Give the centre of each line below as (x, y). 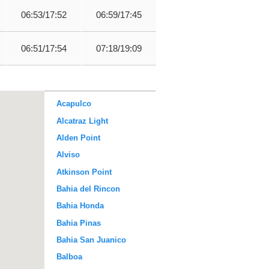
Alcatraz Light (82, 121)
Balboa (69, 257)
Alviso (68, 155)
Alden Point (78, 138)
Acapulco (74, 104)
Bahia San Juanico (91, 240)
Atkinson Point (84, 172)
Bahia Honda (80, 206)
